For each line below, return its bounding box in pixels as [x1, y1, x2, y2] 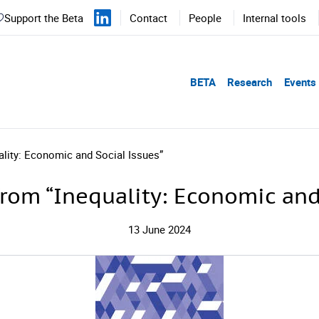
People [189, 11, 221, 25]
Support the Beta [4, 11, 83, 25]
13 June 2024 [128, 221, 191, 236]
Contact [130, 11, 167, 25]
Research [227, 75, 272, 89]
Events [283, 75, 316, 89]
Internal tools [243, 11, 306, 25]
